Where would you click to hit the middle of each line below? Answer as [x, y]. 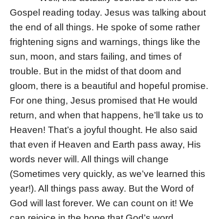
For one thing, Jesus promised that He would [104, 101]
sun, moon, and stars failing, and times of [96, 57]
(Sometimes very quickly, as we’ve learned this [108, 174]
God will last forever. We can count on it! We [102, 203]
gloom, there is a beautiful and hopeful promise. [109, 86]
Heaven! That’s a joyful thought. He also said [104, 130]
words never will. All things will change [89, 159]
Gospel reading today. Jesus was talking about [108, 13]
